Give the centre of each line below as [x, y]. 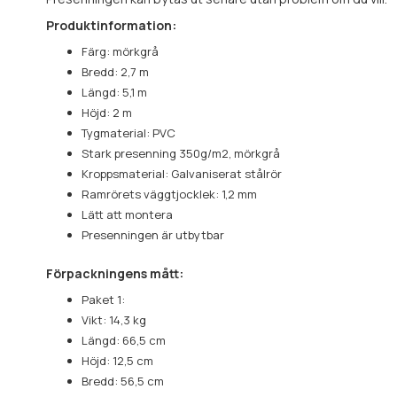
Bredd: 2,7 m [115, 71]
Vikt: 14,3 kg [114, 319]
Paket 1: [103, 299]
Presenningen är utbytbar [153, 234]
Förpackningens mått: [115, 273]
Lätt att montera [127, 214]
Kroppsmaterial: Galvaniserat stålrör [182, 173]
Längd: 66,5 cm [124, 340]
